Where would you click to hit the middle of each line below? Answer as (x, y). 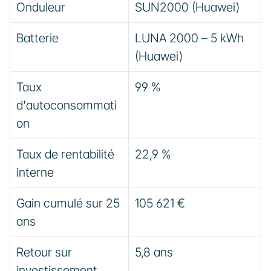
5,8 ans (154, 252)
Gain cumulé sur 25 (68, 203)
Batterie (38, 38)
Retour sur (44, 252)
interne (35, 172)
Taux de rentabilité (65, 154)
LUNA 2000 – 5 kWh (189, 38)
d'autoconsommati (67, 105)
